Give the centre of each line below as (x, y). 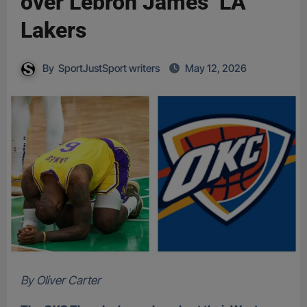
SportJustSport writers (109, 68)
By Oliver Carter (64, 281)
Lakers (53, 30)
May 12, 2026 (216, 68)
